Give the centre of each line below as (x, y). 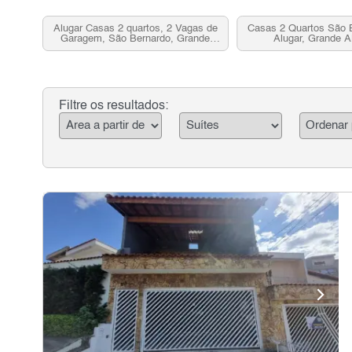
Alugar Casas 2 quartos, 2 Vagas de (135, 28)
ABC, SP (135, 49)
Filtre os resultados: (113, 106)
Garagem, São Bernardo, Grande (136, 38)
